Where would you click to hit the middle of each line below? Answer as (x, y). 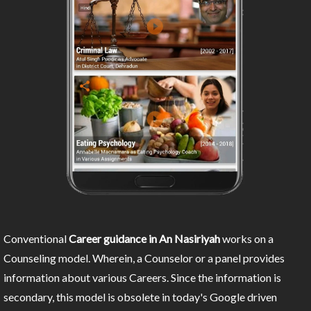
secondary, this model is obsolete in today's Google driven (140, 297)
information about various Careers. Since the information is (142, 278)
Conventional (36, 239)
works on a (247, 239)
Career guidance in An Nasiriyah (144, 239)
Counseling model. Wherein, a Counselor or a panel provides (144, 258)
